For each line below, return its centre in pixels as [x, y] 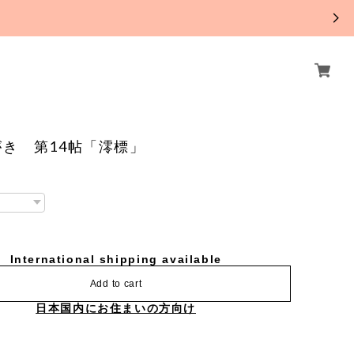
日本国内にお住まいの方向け [116, 309]
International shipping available [116, 260]
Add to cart [116, 284]
